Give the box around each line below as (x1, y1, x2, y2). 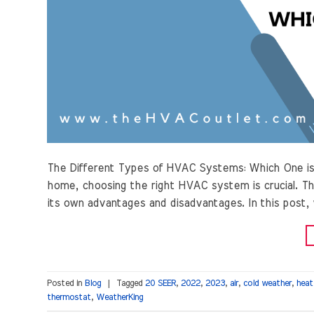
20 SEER (145, 278, 176, 288)
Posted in (47, 278, 85, 288)
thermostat (47, 292, 91, 302)
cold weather (243, 278, 292, 288)
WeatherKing (96, 292, 143, 302)
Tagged (116, 278, 145, 288)
